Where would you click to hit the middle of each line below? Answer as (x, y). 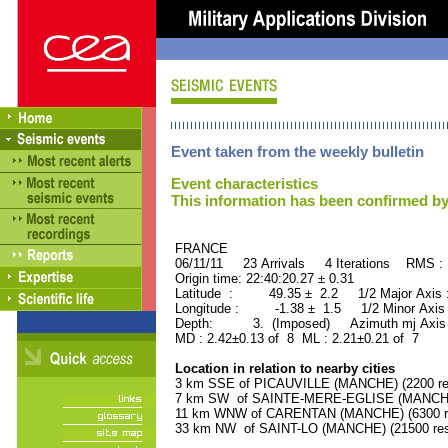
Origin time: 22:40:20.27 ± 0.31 (262, 278)
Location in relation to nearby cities (283, 368)
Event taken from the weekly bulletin (297, 151)
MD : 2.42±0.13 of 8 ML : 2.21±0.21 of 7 (295, 338)
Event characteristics (244, 183)
